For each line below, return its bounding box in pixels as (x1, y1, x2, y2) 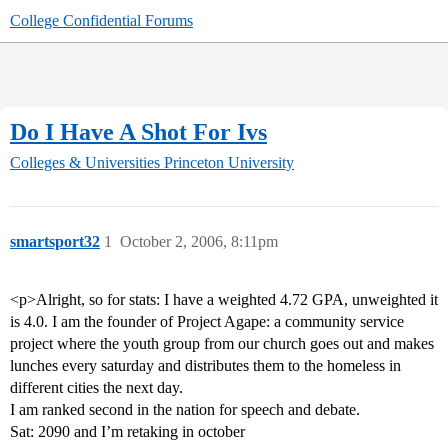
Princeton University (164, 154, 294, 172)
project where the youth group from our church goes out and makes (10, 335, 434, 353)
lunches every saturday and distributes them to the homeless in (10, 357, 401, 375)
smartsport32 (10, 233, 100, 251)
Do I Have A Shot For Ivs (10, 118, 267, 145)
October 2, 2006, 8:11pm (120, 233, 278, 251)
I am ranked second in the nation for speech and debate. (10, 401, 360, 419)
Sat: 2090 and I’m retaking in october (10, 423, 245, 441)
